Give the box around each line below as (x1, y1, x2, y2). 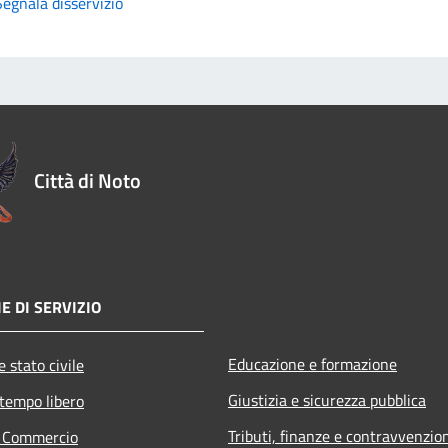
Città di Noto (34, 164, 141, 196)
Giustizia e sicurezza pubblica (228, 387, 426, 412)
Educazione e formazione (228, 351, 397, 376)
